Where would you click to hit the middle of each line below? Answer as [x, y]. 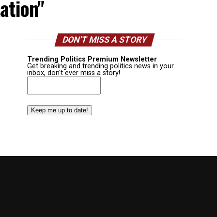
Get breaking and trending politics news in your [101, 66]
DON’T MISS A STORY [105, 40]
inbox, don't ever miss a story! [74, 73]
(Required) [43, 88]
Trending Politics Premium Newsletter [92, 60]
